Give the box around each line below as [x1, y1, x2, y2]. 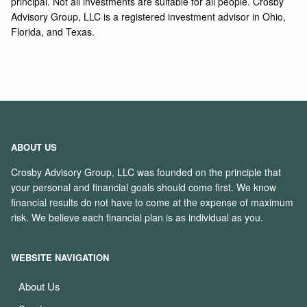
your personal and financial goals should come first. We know [11, 180, 277, 195]
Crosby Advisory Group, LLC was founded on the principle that [11, 165, 282, 180]
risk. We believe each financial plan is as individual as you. [11, 210, 264, 225]
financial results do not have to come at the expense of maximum [11, 195, 294, 210]
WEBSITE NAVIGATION [11, 250, 110, 264]
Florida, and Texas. [11, 25, 98, 39]
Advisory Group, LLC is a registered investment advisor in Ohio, [11, 10, 286, 24]
